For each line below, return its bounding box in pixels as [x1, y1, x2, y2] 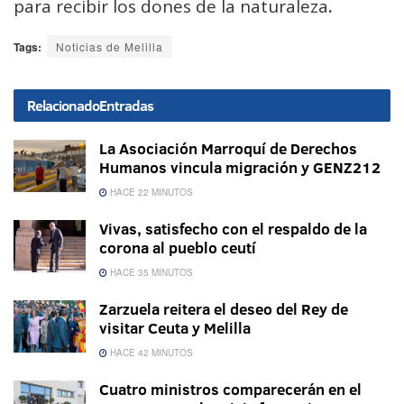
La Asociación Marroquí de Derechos [99, 138, 357, 160]
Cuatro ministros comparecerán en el [99, 379, 362, 400]
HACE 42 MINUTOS [107, 346, 193, 360]
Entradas [99, 96, 153, 116]
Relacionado [27, 96, 99, 116]
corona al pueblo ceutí [99, 237, 256, 259]
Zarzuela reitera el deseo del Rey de [99, 298, 348, 320]
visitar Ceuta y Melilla [99, 317, 251, 339]
